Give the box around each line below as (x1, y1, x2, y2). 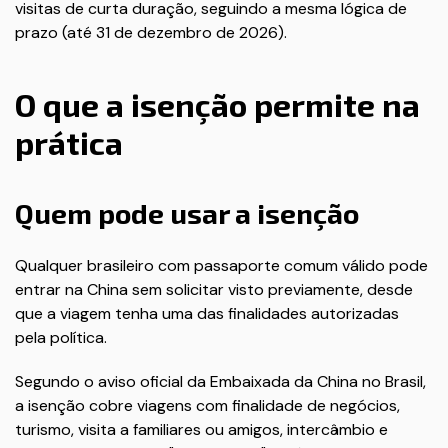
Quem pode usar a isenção (15, 196, 359, 230)
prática (15, 123, 123, 161)
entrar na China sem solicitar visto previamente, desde (15, 279, 413, 300)
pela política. (15, 327, 107, 348)
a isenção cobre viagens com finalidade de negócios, (15, 395, 400, 416)
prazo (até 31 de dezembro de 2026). (15, 22, 287, 43)
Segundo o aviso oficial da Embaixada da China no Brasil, (15, 371, 426, 392)
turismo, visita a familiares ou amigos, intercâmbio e (15, 419, 388, 440)
